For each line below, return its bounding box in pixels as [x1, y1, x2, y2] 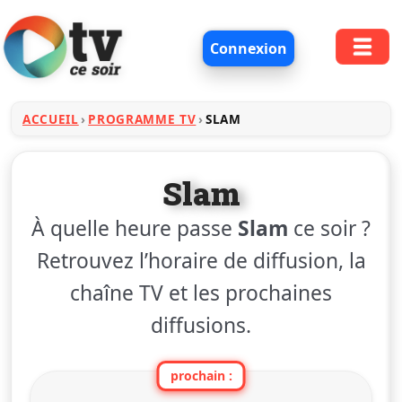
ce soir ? [288, 214, 371, 242]
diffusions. [151, 310, 251, 339]
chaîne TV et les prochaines [70, 278, 332, 307]
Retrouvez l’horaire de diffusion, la [36, 246, 366, 275]
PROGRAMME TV [88, 109, 197, 127]
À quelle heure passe [31, 214, 238, 242]
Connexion [210, 38, 288, 58]
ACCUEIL [22, 109, 79, 127]
